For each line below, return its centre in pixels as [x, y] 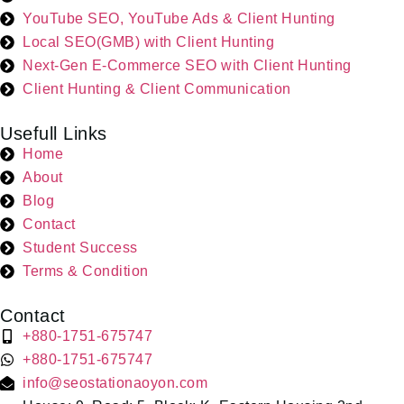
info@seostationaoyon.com [115, 383]
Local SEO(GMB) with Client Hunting [148, 42]
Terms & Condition [86, 271]
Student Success [80, 248]
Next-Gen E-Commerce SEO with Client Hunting [187, 66]
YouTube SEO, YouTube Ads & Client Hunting [179, 19]
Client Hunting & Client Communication [157, 89]
